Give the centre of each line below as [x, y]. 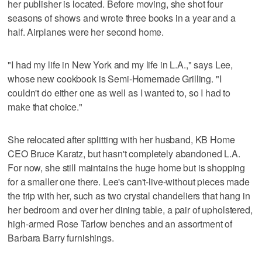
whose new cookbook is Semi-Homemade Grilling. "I [115, 78]
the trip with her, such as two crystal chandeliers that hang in [129, 195]
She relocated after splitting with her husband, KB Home [121, 139]
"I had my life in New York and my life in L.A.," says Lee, [120, 64]
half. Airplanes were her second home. [86, 32]
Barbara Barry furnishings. [61, 237]
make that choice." [45, 106]
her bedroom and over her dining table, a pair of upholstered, [130, 209]
